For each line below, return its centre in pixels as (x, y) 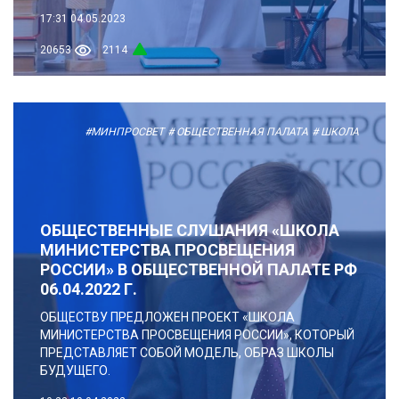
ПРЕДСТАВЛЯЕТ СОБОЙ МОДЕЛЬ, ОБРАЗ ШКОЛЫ (187, 352)
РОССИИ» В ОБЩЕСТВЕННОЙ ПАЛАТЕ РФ (199, 269)
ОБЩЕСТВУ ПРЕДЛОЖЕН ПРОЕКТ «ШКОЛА (167, 317)
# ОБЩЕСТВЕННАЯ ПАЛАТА (238, 131)
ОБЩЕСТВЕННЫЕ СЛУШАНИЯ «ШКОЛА (190, 230)
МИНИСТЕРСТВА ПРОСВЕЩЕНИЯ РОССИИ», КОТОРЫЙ (197, 334)
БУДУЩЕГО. (75, 370)
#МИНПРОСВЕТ (124, 131)
